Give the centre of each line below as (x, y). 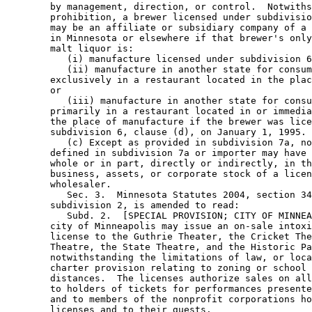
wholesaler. (61, 185)
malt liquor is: (72, 49)
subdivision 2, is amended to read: (125, 205)
